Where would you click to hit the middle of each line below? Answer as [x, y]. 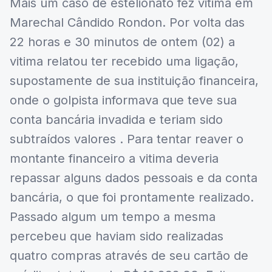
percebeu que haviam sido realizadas [117, 236]
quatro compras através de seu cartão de [129, 256]
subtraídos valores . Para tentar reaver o [127, 139]
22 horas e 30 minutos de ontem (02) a [122, 42]
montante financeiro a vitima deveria [114, 159]
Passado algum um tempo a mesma [113, 217]
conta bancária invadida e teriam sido [116, 120]
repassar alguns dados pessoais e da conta [134, 178]
